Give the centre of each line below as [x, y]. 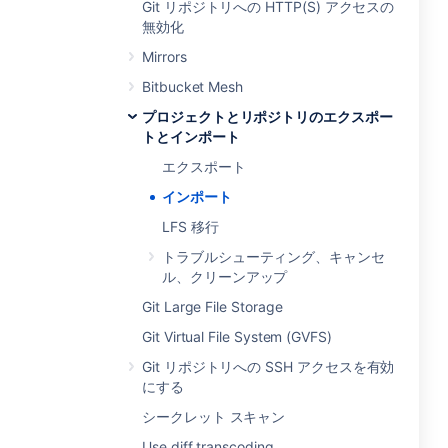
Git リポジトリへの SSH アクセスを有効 [268, 366]
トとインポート [191, 136]
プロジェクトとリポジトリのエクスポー [267, 116]
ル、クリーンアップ [225, 276]
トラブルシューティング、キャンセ [273, 256]
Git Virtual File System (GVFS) [237, 336]
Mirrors [164, 56]
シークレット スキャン [214, 416]
